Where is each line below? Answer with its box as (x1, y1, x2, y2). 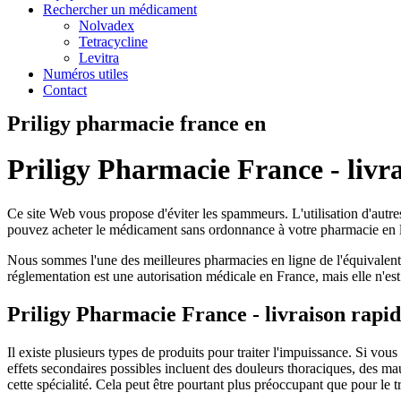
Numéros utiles (43, 66, 128, 81)
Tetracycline (79, 34, 148, 49)
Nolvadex (79, 18, 134, 33)
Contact (43, 82, 87, 98)
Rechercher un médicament (43, 2, 197, 17)
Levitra (79, 50, 119, 65)
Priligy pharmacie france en (7, 112, 266, 135)
